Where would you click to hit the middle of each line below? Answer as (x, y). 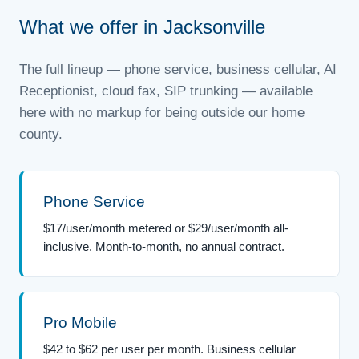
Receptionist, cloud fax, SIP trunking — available (166, 91)
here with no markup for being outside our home (162, 112)
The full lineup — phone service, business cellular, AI (178, 69)
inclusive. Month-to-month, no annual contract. (164, 246)
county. (41, 134)
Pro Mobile (80, 322)
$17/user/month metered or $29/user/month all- (166, 228)
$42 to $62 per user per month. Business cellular (169, 349)
